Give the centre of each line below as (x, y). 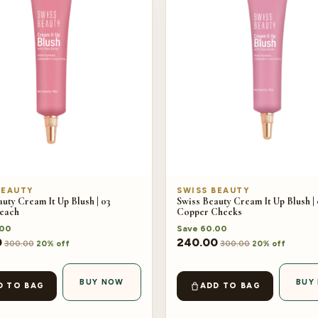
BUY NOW (102, 283)
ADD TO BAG (230, 286)
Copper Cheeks (209, 212)
